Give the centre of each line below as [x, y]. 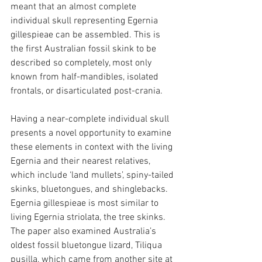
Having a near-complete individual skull [91, 119]
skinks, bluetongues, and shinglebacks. [90, 189]
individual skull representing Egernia [85, 21]
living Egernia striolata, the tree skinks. [89, 218]
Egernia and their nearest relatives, [82, 161]
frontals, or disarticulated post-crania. [87, 91]
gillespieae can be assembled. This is [87, 35]
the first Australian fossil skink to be [85, 49]
